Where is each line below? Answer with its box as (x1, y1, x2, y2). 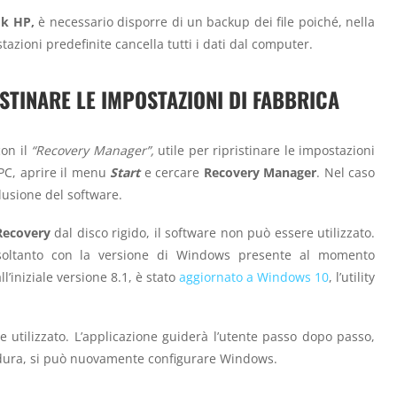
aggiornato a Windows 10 (179, 268, 329, 285)
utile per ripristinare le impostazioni (153, 142, 375, 160)
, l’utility (329, 268, 375, 285)
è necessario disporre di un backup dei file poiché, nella (34, 13, 376, 31)
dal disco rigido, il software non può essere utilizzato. (50, 223, 375, 241)
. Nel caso (316, 164, 376, 182)
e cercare (144, 164, 204, 182)
